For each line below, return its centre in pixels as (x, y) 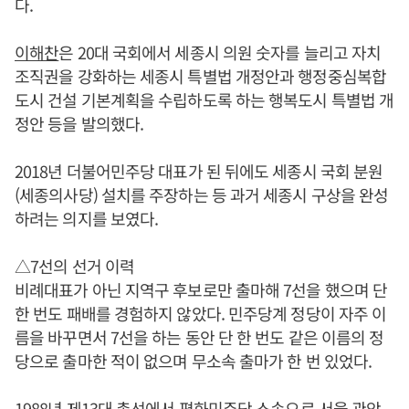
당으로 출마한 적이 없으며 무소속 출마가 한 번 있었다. (194, 361)
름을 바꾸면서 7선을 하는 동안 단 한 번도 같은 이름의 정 (199, 337)
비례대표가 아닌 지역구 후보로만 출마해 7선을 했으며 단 (201, 290)
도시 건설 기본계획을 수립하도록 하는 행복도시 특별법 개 (204, 100)
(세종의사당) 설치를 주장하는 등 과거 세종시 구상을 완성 (202, 195)
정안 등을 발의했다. (79, 124)
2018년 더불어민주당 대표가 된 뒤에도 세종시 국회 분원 (199, 171)
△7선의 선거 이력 (74, 266)
